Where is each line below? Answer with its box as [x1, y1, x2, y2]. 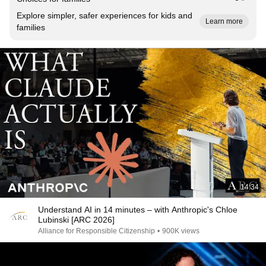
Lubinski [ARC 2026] [38, 215, 115, 224]
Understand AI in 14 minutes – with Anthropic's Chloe [38, 205, 237, 214]
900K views [162, 227, 199, 235]
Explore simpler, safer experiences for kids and [17, 11, 192, 20]
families [17, 23, 45, 32]
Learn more [205, 17, 243, 26]
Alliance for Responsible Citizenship [38, 227, 155, 235]
